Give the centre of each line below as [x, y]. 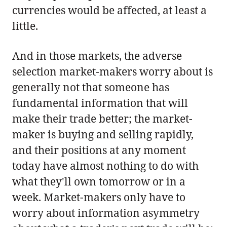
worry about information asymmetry [106, 213]
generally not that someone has [91, 87]
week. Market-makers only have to [99, 197]
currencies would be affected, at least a [109, 10]
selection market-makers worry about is [112, 71]
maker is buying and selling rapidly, [103, 134]
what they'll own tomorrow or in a [99, 181]
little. [25, 26]
